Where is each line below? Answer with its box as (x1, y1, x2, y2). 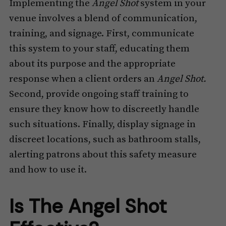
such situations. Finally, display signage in (9, 119, 196, 131)
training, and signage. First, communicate (9, 28, 194, 40)
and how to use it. (9, 164, 87, 176)
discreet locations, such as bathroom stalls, (9, 134, 201, 146)
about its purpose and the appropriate (9, 58, 176, 70)
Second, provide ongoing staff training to (9, 88, 189, 100)
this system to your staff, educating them (9, 43, 190, 55)
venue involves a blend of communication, (9, 13, 197, 25)
